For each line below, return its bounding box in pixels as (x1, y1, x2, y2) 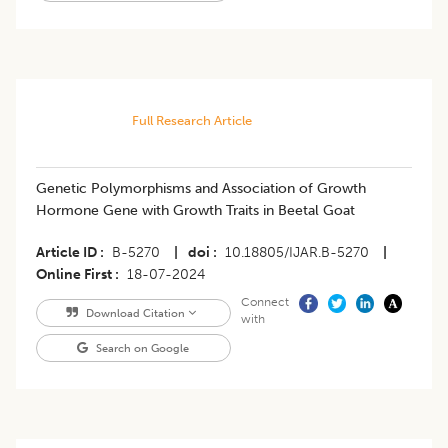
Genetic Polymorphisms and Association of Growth (36, 180, 366, 198)
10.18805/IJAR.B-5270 (225, 244, 369, 262)
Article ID (36, 244, 97, 262)
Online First (36, 266, 112, 284)
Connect (240, 295, 289, 310)
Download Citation (82, 306, 188, 321)
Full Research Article (131, 113, 252, 129)
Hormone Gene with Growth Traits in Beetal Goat (36, 202, 355, 220)
